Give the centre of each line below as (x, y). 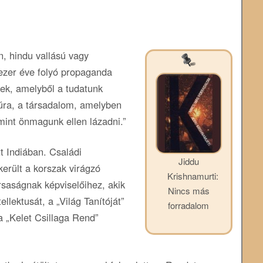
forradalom (188, 205)
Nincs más (188, 191)
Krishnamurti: (193, 176)
